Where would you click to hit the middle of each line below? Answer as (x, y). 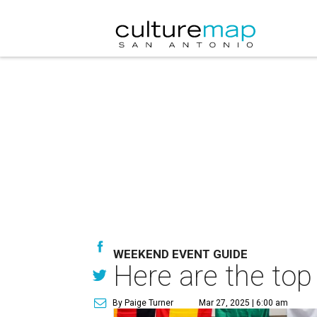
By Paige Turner (143, 303)
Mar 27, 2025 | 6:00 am (243, 303)
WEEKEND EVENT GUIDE (180, 254)
